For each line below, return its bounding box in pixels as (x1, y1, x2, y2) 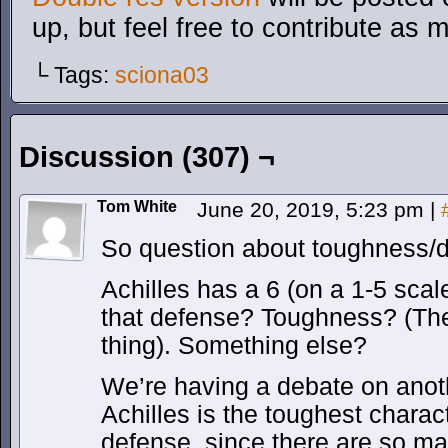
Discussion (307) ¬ (19, 141, 275, 173)
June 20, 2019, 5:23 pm (197, 198, 430, 221)
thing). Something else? (101, 332, 367, 359)
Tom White (97, 198, 177, 215)
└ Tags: (32, 62, 115, 88)
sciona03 (115, 62, 209, 88)
